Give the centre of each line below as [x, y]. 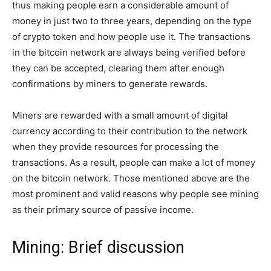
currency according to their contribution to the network [130, 131]
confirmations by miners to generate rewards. [110, 83]
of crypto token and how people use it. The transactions [131, 36]
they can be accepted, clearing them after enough [118, 68]
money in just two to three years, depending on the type [132, 21]
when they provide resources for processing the [116, 146]
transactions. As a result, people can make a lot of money [134, 162]
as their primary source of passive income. [103, 209]
